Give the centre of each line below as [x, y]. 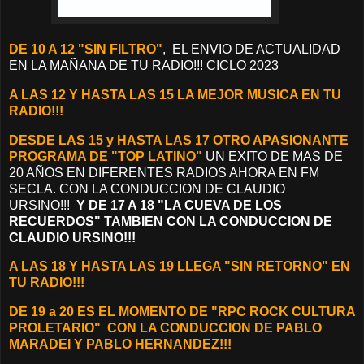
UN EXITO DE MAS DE [273, 156]
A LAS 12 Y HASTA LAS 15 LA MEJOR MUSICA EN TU [175, 94]
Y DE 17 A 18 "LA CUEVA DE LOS [178, 205]
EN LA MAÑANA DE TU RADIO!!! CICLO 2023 [144, 65]
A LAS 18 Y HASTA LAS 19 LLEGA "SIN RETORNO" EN [180, 266]
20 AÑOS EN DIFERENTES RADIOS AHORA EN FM [164, 172]
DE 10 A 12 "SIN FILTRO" [86, 49]
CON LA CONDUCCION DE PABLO [214, 328]
